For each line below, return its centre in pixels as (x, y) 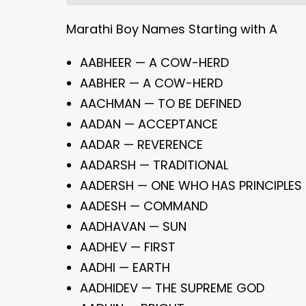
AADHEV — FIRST (128, 247)
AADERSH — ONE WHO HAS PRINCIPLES (191, 185)
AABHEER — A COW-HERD (154, 62)
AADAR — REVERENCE (141, 144)
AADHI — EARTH (125, 267)
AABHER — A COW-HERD (151, 83)
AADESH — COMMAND (144, 206)
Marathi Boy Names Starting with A (172, 29)
